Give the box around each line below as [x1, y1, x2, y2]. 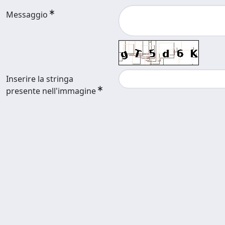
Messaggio [6, 9, 48, 20]
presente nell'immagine [6, 85, 98, 96]
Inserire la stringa [6, 73, 73, 84]
